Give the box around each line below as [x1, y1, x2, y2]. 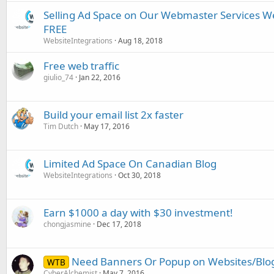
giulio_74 [43, 72, 73, 83]
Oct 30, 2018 [118, 170, 161, 180]
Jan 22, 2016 [79, 72, 120, 83]
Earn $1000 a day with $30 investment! [43, 206, 233, 220]
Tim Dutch [43, 121, 78, 131]
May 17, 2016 [84, 121, 130, 131]
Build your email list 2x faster [43, 108, 183, 122]
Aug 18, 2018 [118, 35, 163, 46]
